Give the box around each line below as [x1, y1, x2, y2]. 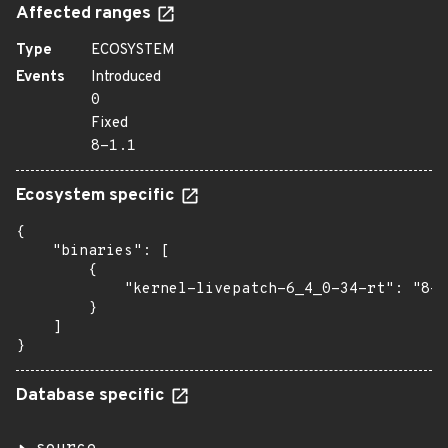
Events [16, 68, 65, 87]
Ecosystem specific [16, 185, 179, 207]
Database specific [16, 385, 169, 407]
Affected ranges [16, 3, 155, 25]
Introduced [91, 68, 161, 87]
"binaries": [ [16, 242, 169, 261]
